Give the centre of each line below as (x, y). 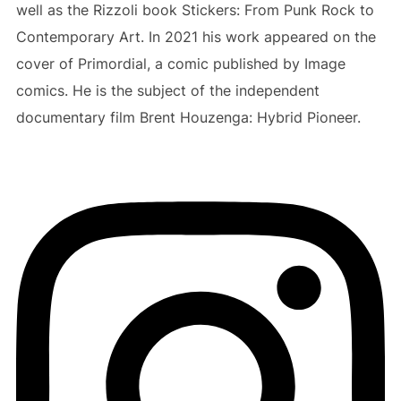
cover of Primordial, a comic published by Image (180, 64)
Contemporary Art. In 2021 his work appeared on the (196, 37)
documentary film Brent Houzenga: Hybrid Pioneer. (188, 117)
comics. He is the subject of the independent (167, 90)
